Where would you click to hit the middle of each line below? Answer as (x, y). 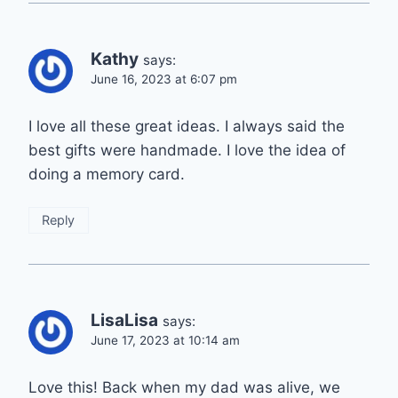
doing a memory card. (107, 174)
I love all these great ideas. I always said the (187, 126)
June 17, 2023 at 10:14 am (165, 341)
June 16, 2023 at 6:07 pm (164, 79)
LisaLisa (124, 321)
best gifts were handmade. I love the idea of (187, 150)
